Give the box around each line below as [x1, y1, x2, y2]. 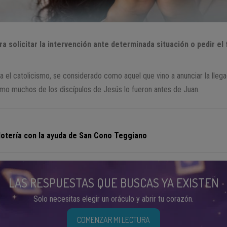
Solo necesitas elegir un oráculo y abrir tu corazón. [33, 194, 194, 204]
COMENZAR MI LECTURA [77, 215, 150, 225]
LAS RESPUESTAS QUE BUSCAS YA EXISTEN [8, 175, 219, 191]
